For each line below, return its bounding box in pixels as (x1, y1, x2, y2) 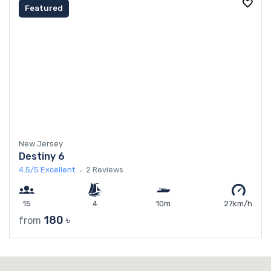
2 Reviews (86, 165, 123, 174)
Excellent (41, 165, 75, 174)
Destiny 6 (19, 150, 65, 162)
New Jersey (19, 139, 63, 148)
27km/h (224, 198, 252, 208)
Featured (25, 4, 63, 13)
